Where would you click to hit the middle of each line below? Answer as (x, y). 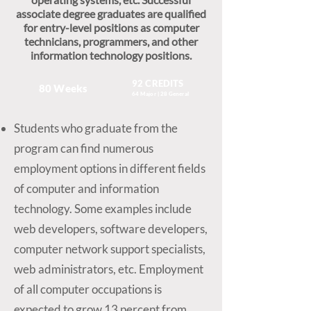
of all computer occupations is (88, 289)
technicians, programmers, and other (111, 41)
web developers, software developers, (111, 229)
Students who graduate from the (96, 128)
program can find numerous (84, 148)
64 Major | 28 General (161, 94)
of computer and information (86, 188)
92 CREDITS (158, 83)
